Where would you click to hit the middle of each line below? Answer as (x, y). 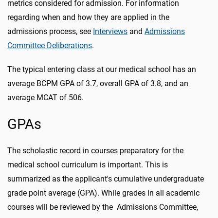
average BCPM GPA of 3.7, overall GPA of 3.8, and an (98, 83)
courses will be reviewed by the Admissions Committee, (103, 207)
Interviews (110, 31)
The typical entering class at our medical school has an (102, 69)
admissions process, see (50, 31)
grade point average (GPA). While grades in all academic (103, 193)
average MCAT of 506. (45, 98)
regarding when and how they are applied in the (88, 17)
